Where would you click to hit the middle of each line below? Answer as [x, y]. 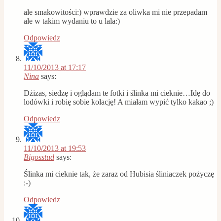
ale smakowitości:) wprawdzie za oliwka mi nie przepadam [115, 12]
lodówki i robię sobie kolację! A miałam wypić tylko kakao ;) [119, 102]
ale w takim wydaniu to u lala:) [72, 21]
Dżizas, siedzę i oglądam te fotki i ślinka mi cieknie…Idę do [117, 93]
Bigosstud [39, 157]
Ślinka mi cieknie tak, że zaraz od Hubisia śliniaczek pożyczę [119, 174]
